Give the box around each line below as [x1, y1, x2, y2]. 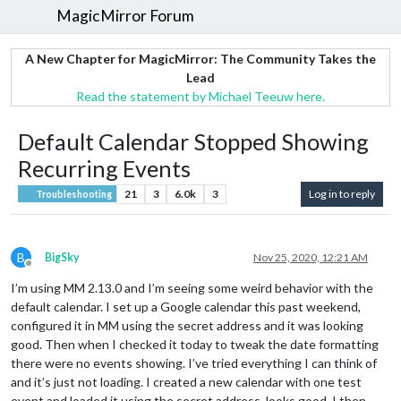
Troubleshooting [34, 188, 113, 200]
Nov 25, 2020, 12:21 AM [253, 250, 368, 264]
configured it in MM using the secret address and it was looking [11, 317, 363, 333]
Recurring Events [18, 154, 191, 182]
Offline [28, 262, 62, 277]
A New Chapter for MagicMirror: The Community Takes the [25, 50, 376, 66]
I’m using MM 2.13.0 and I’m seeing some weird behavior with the [11, 279, 373, 295]
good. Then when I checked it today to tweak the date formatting [11, 336, 379, 352]
